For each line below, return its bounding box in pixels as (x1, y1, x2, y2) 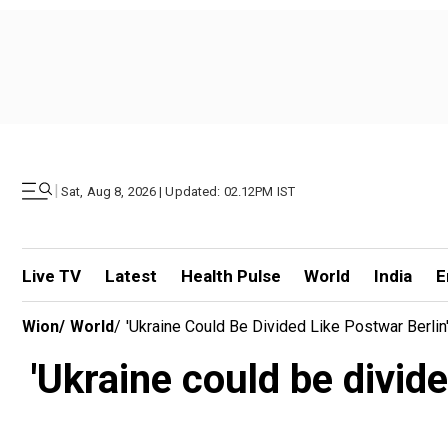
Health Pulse (180, 266, 281, 286)
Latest (104, 266, 157, 286)
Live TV (22, 266, 81, 286)
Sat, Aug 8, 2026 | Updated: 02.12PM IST (61, 183, 296, 199)
